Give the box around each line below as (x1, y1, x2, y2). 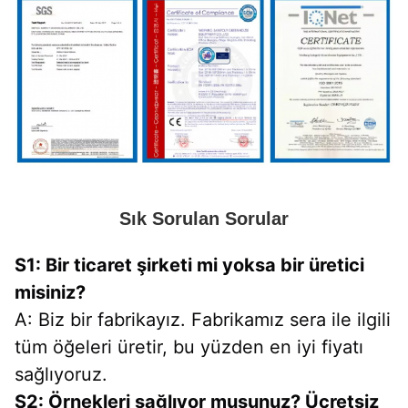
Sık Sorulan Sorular (119, 209, 289, 229)
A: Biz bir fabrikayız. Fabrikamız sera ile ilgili (15, 309, 391, 331)
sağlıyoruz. (15, 363, 107, 386)
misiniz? (15, 281, 86, 304)
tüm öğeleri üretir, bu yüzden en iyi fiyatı (15, 336, 363, 359)
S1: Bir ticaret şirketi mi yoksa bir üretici (15, 254, 364, 277)
